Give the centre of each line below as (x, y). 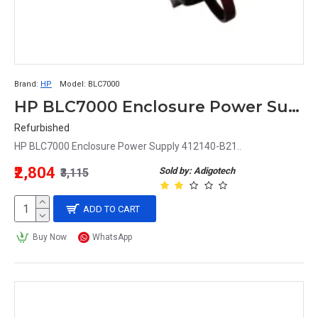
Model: (73, 84)
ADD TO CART (112, 209)
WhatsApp (113, 237)
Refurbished (42, 128)
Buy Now (49, 237)
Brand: (26, 84)
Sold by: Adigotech (197, 171)
